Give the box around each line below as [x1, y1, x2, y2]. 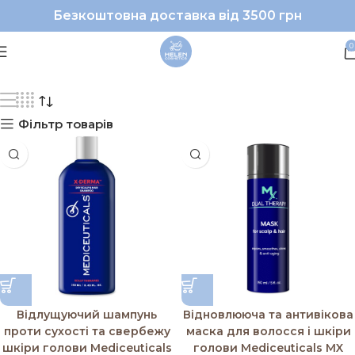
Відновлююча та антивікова [183, 307, 353, 322]
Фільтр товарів [18, 116, 114, 132]
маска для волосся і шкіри [185, 324, 351, 338]
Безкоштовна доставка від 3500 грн [53, 8, 302, 23]
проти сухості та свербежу [3, 324, 170, 338]
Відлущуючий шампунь [17, 307, 157, 322]
